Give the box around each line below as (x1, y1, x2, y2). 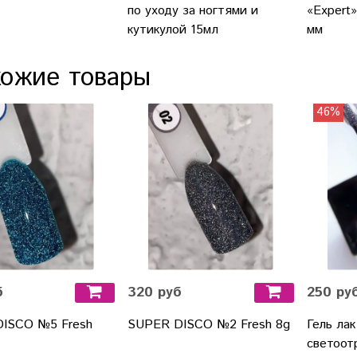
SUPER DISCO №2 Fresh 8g (127, 315, 290, 334)
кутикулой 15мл (127, 20, 218, 39)
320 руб (127, 281, 182, 303)
